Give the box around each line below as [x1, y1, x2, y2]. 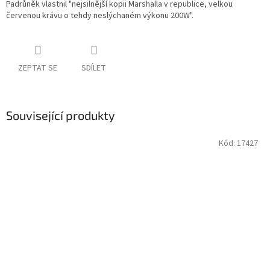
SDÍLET [81, 62, 106, 75]
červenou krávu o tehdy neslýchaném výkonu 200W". [6, 10, 193, 22]
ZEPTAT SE [18, 62, 57, 75]
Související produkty [6, 108, 115, 123]
